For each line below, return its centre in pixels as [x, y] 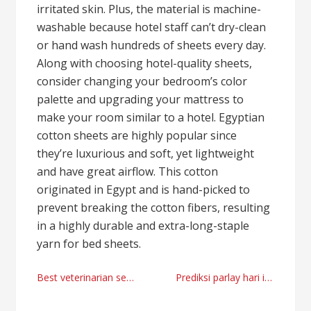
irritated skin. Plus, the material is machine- [149, 9]
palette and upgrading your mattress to [141, 99]
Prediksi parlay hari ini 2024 [220, 277]
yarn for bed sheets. [89, 244]
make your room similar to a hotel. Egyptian [151, 117]
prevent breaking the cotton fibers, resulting [154, 208]
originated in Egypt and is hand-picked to [144, 190]
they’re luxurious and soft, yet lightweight [146, 153]
